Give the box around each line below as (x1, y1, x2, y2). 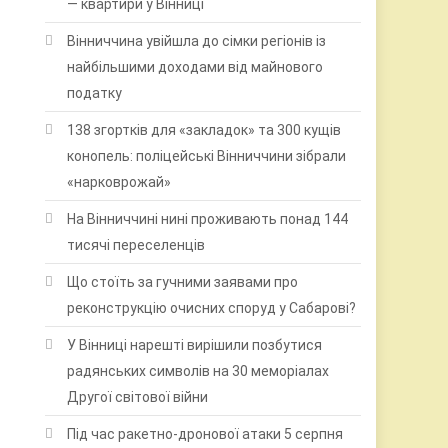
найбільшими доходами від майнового (67, 58, 324, 75)
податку (67, 84, 123, 101)
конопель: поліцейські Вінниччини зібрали (67, 147, 347, 164)
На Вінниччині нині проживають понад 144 (67, 210, 349, 227)
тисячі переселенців (67, 236, 206, 253)
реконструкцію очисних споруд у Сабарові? (67, 299, 357, 316)
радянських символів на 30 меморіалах (67, 362, 330, 379)
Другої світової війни (67, 388, 209, 405)
